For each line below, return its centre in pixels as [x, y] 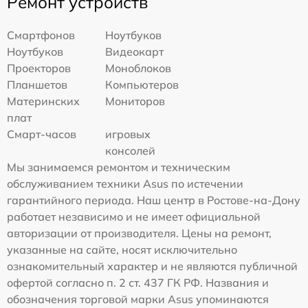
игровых [128, 134]
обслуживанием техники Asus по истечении [125, 184]
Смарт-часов [42, 134]
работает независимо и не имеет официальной [134, 217]
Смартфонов [41, 35]
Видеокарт [135, 52]
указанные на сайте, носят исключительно [122, 250]
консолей [131, 151]
